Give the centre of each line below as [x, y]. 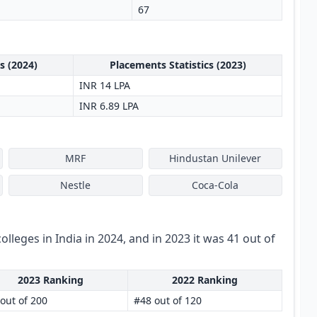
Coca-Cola [215, 185]
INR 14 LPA [105, 85]
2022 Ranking [205, 280]
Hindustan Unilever [215, 158]
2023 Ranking [51, 280]
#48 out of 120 [168, 300]
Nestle [76, 185]
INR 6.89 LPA [109, 106]
